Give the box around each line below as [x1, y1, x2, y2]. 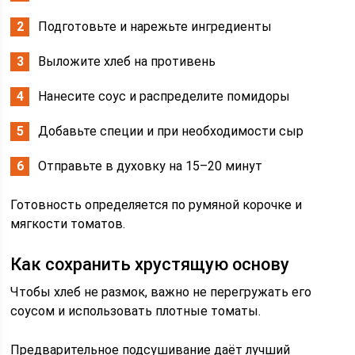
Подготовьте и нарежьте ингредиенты [38, 19, 273, 34]
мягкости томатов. [10, 216, 126, 231]
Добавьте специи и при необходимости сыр [38, 124, 304, 139]
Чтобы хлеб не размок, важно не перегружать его [10, 284, 312, 300]
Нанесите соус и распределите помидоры [38, 89, 291, 104]
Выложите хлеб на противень [38, 54, 216, 69]
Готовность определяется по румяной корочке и [10, 197, 303, 212]
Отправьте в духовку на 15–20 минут [38, 158, 263, 174]
